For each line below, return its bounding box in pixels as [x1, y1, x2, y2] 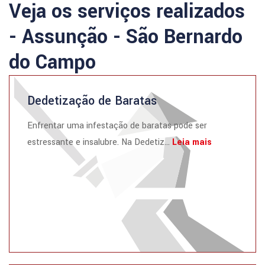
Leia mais [172, 136, 212, 148]
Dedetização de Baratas [27, 92, 157, 109]
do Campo [9, 49, 96, 76]
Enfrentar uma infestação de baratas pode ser [27, 119, 207, 132]
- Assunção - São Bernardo [9, 23, 243, 51]
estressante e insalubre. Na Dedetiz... [27, 136, 172, 148]
